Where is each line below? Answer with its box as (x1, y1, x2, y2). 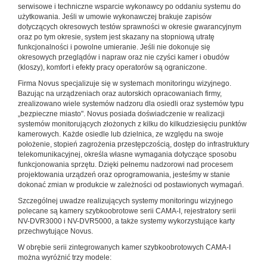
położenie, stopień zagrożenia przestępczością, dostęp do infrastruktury (18, 140, 249, 149)
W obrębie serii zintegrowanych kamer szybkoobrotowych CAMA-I (18, 243, 231, 252)
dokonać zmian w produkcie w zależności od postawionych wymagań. (18, 181, 244, 190)
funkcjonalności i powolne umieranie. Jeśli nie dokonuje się (18, 43, 210, 52)
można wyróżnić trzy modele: (18, 253, 111, 262)
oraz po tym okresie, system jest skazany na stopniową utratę (18, 33, 215, 42)
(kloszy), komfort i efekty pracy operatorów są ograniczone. (18, 63, 207, 72)
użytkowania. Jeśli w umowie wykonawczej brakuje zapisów (18, 13, 212, 21)
